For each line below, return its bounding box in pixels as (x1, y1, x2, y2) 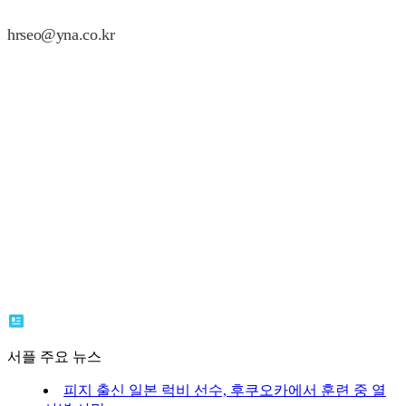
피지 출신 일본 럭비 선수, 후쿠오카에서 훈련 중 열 (63, 382, 386, 398)
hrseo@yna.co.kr (7, 24, 115, 43)
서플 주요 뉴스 (7, 348, 101, 364)
